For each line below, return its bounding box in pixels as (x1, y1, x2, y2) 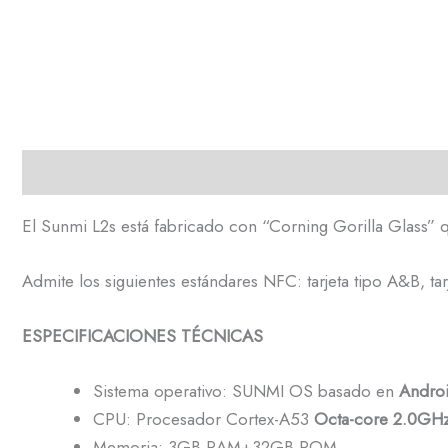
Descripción (22, 160, 111, 185)
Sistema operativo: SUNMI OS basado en (93, 379, 399, 404)
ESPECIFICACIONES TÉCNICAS (22, 324, 263, 349)
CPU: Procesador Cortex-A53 (93, 407, 314, 432)
